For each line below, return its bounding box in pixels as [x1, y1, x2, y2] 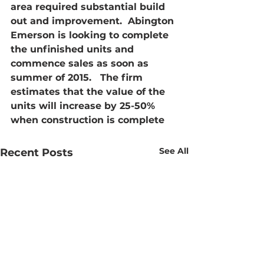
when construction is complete [11, 114, 164, 126]
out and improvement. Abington [11, 15, 177, 27]
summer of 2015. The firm [11, 72, 146, 84]
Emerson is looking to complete [11, 29, 171, 41]
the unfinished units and [11, 44, 137, 55]
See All [159, 146, 189, 157]
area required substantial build [11, 1, 168, 13]
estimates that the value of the [11, 86, 168, 98]
